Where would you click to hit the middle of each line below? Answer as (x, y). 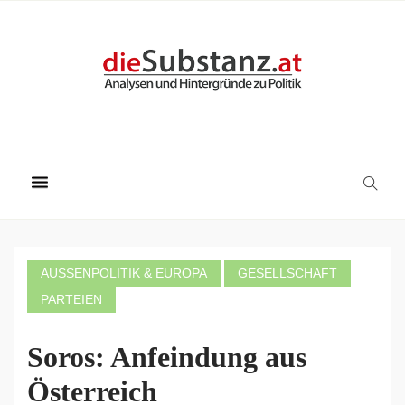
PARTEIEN (71, 299)
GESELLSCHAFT (287, 273)
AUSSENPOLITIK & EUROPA (120, 273)
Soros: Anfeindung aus (167, 357)
